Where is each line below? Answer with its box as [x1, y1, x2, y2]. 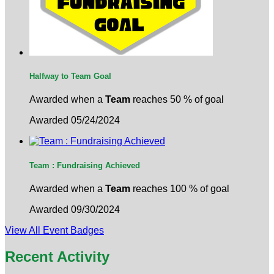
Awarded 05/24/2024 [29, 115, 120, 126]
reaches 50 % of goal [130, 94, 224, 105]
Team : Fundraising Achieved [29, 160, 140, 170]
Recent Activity [5, 248, 109, 265]
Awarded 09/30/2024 [29, 204, 120, 215]
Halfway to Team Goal [29, 72, 111, 81]
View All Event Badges [5, 224, 104, 235]
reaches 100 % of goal [130, 183, 229, 194]
